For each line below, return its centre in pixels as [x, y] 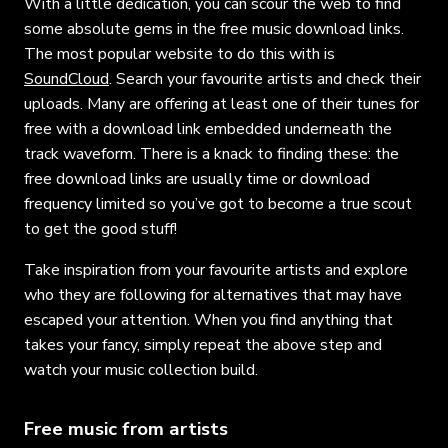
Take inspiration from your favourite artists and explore [216, 269]
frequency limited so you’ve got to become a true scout [218, 203]
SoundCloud [66, 78]
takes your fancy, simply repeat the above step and [203, 344]
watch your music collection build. [141, 369]
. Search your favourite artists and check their [265, 78]
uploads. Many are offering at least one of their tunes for [221, 103]
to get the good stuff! [100, 228]
